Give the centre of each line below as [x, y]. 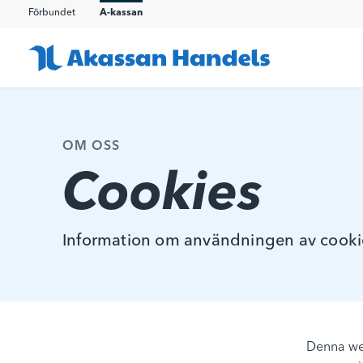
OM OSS [91, 147]
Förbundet [52, 13]
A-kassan [121, 13]
